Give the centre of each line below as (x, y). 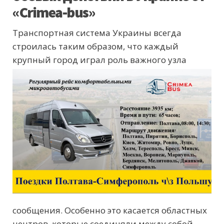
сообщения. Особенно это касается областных (110, 210)
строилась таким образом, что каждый (95, 46)
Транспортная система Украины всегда (97, 33)
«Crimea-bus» (54, 12)
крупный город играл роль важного (90, 60)
